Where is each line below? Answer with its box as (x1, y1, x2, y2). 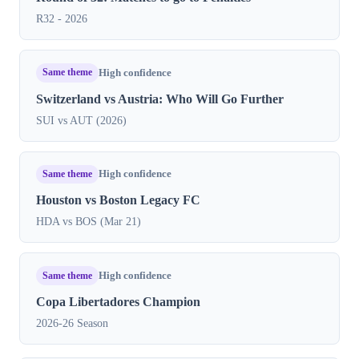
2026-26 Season (36, 317, 108, 330)
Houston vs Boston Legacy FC (36, 193, 200, 208)
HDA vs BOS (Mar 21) (36, 215, 141, 228)
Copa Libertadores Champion (36, 295, 200, 309)
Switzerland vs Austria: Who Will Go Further (36, 91, 284, 106)
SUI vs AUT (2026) (36, 113, 127, 127)
